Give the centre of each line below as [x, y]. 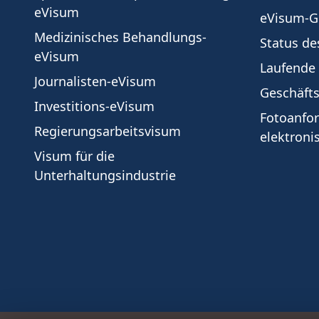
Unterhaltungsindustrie [105, 175]
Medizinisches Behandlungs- [120, 37]
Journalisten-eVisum [95, 81]
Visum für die [74, 156]
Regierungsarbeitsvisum [108, 131]
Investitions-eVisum [94, 106]
